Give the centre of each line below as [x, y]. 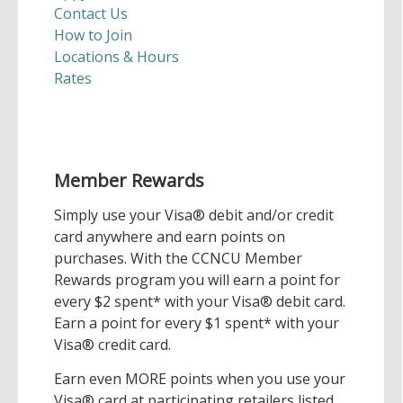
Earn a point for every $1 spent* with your [197, 323]
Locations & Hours [116, 57]
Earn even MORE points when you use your [200, 379]
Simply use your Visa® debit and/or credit [194, 215]
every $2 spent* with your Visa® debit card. [200, 301]
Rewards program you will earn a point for [197, 280]
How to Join [93, 35]
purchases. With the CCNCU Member [178, 258]
